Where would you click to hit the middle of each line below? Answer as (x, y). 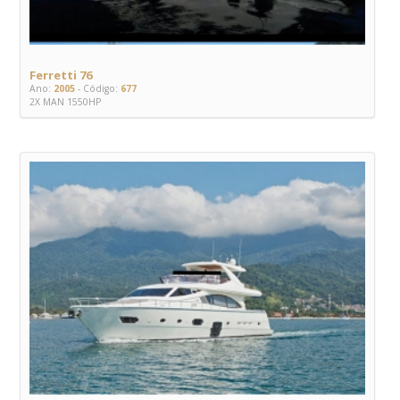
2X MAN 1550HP (65, 102)
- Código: (96, 89)
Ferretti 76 (61, 75)
